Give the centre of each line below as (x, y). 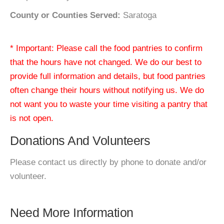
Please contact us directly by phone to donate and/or (108, 162)
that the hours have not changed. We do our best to (106, 62)
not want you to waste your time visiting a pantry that (109, 104)
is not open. (32, 118)
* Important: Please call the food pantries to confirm (106, 48)
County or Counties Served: (65, 15)
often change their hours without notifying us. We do (107, 90)
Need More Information (72, 212)
